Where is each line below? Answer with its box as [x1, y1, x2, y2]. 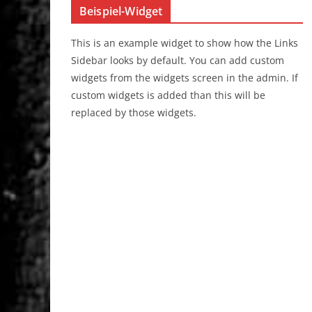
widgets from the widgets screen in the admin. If [71, 71, 298, 85]
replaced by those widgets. [71, 106, 196, 120]
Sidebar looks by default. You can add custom [71, 54, 284, 68]
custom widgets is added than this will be [71, 88, 265, 102]
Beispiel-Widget [79, 3, 163, 19]
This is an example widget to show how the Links [71, 36, 298, 50]
